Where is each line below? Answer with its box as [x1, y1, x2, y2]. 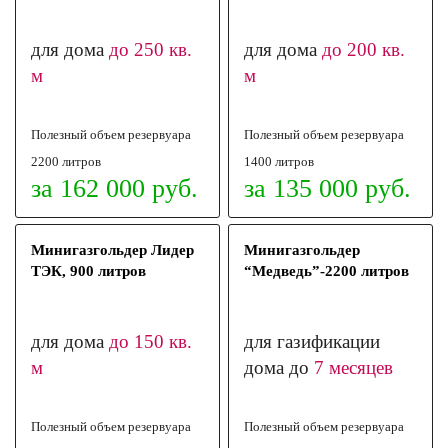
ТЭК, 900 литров [31, 263, 146, 279]
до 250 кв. [109, 39, 192, 60]
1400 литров [244, 154, 315, 169]
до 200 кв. [322, 39, 406, 60]
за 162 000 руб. [31, 174, 198, 203]
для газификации [244, 331, 381, 352]
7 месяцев [314, 357, 394, 378]
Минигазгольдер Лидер [31, 242, 194, 258]
